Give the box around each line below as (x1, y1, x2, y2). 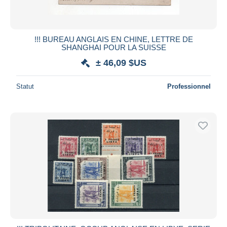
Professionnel (167, 82, 211, 90)
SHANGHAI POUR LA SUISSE (61, 43, 166, 52)
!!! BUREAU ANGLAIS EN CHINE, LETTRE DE (34, 34, 193, 44)
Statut (16, 82, 34, 90)
